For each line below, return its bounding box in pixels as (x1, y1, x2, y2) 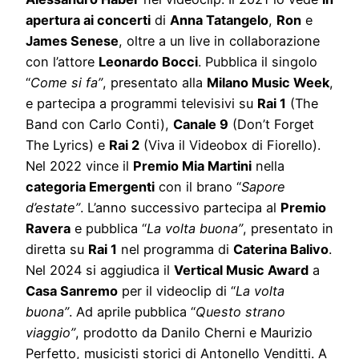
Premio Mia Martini (133, 158, 252, 175)
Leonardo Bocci (99, 54, 198, 71)
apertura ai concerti (26, 12, 151, 29)
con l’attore (26, 54, 99, 71)
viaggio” (26, 325, 75, 341)
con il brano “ (155, 179, 241, 196)
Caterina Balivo (233, 241, 329, 258)
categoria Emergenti (26, 179, 155, 196)
